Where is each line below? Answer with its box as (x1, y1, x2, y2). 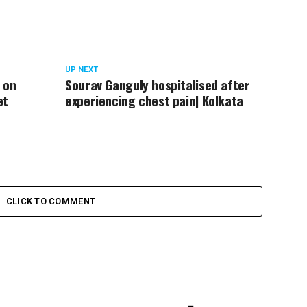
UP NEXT (65, 64, 99, 74)
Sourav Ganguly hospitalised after (65, 74, 250, 95)
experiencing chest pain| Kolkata (65, 90, 243, 110)
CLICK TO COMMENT (5, 195, 96, 206)
